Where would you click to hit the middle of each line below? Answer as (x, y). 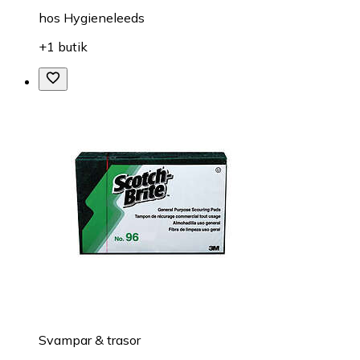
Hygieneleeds (104, 18)
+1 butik (63, 47)
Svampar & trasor (90, 340)
